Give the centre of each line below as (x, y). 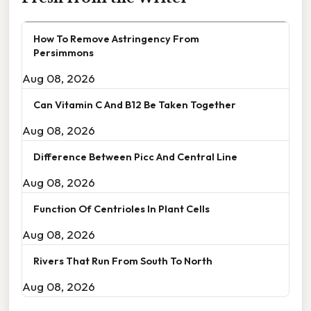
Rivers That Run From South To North (123, 261)
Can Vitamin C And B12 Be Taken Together (135, 105)
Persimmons (64, 53)
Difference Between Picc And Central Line (135, 157)
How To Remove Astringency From (116, 39)
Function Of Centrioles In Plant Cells (121, 209)
